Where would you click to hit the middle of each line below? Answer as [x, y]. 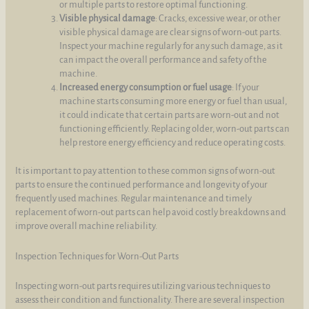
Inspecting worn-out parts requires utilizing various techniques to [143, 286]
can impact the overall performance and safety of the [163, 59]
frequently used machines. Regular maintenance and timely [134, 199]
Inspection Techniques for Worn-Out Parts [97, 256]
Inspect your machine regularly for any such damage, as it [171, 46]
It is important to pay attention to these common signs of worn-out [146, 171]
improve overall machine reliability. [87, 226]
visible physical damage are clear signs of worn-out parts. [171, 32]
